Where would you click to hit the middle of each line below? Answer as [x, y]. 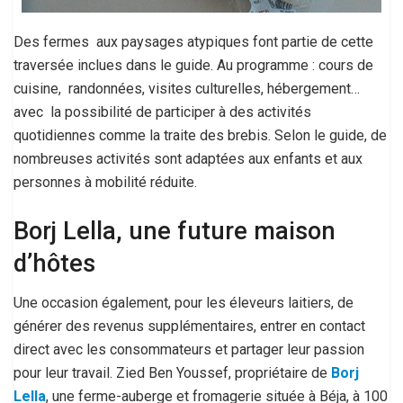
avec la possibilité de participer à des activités [162, 112]
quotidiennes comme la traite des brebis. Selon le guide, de [200, 135]
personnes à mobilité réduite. [105, 182]
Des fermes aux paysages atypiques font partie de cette [193, 42]
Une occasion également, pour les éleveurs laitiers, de [184, 303]
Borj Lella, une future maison [175, 231]
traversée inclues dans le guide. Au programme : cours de [193, 65]
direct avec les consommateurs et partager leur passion [189, 350]
